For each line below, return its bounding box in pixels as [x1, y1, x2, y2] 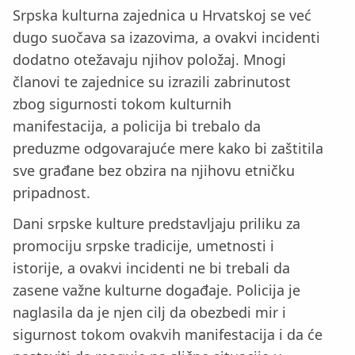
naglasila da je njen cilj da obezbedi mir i [13, 302, 286, 322]
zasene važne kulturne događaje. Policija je [13, 280, 300, 300]
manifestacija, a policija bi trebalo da [13, 116, 261, 136]
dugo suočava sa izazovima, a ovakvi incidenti [13, 27, 320, 47]
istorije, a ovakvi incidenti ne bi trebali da [13, 258, 290, 277]
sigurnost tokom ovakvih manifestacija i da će [13, 324, 323, 344]
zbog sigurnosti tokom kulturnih [13, 94, 231, 113]
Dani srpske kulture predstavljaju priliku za [13, 213, 300, 233]
